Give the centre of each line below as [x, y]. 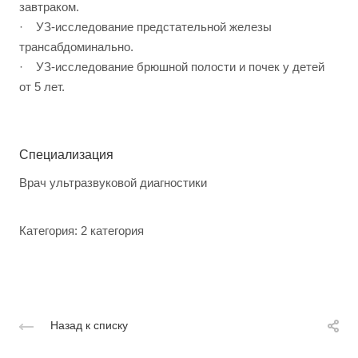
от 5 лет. [42, 87]
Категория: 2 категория [82, 231]
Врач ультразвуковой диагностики [113, 183]
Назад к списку [89, 325]
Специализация [66, 155]
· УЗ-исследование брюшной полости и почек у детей [172, 67]
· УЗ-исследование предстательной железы [145, 27]
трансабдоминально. [76, 47]
